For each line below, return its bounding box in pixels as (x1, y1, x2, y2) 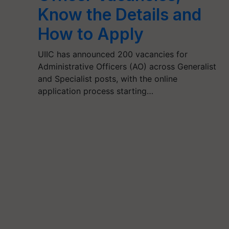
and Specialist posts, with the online (38, 74, 178, 84)
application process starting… (38, 86, 154, 96)
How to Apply (38, 24, 144, 44)
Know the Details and (38, 5, 202, 25)
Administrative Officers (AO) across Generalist (38, 61, 217, 72)
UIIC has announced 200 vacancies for (38, 49, 188, 59)
